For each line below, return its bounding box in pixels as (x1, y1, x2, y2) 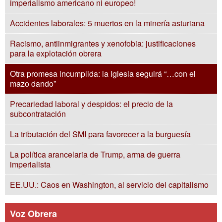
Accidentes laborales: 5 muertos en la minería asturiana (10, 17, 205, 29)
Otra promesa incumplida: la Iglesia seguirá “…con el (10, 68, 196, 79)
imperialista (10, 159, 51, 170)
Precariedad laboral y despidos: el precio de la (10, 98, 173, 110)
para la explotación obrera (10, 48, 102, 59)
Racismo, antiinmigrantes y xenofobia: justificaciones (10, 38, 196, 49)
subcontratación (10, 108, 66, 119)
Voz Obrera (10, 207, 57, 220)
